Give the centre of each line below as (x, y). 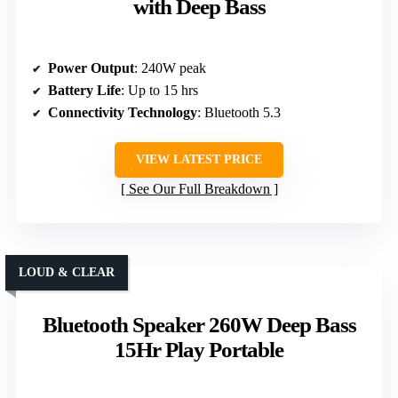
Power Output (91, 68)
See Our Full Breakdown (199, 189)
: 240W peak (170, 68)
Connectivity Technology (123, 113)
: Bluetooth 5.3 (239, 113)
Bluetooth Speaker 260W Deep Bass (199, 325)
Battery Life (84, 91)
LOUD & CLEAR (67, 273)
